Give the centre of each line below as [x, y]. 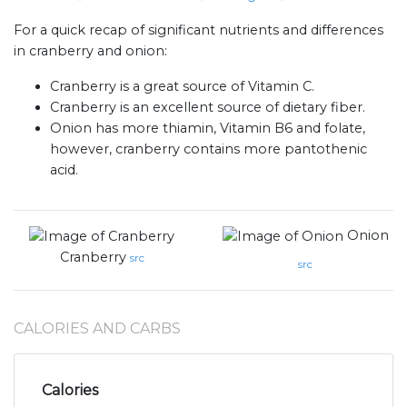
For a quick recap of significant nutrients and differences [199, 30]
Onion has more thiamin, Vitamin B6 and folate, [208, 129]
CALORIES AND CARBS [97, 328]
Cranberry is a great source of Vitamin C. [182, 87]
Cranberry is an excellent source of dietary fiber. [208, 108]
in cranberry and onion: [90, 51]
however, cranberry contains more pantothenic [208, 149]
